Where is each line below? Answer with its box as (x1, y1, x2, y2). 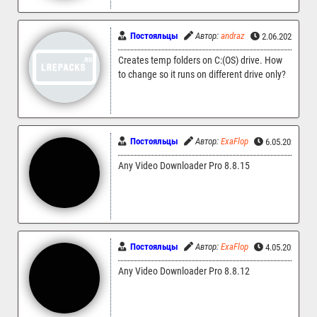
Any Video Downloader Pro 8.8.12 (118, 265, 250, 278)
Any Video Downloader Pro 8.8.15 (118, 159, 250, 172)
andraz (221, 30, 245, 41)
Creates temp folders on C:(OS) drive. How (118, 54, 282, 67)
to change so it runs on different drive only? (118, 68, 286, 81)
